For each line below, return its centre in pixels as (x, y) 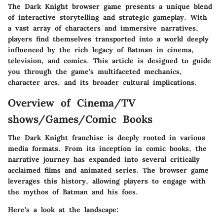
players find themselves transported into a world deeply (108, 39)
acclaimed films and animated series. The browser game (108, 170)
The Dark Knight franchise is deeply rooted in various (107, 138)
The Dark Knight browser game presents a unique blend (110, 6)
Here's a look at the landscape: (63, 210)
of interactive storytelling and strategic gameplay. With (108, 17)
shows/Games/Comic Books (80, 119)
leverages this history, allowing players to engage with (107, 181)
